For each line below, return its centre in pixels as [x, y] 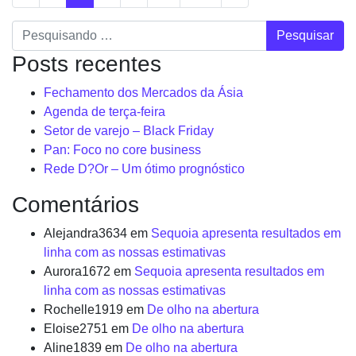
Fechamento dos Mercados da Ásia [143, 93]
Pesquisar [40, 29]
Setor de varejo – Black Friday [129, 131]
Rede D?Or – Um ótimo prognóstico [144, 169]
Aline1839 [73, 348]
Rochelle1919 [83, 310]
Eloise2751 [76, 329]
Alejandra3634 [85, 233]
